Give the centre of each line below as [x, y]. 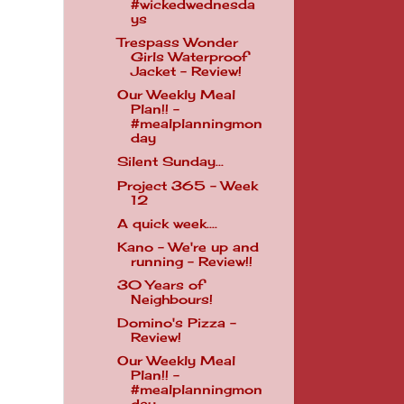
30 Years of [160, 285]
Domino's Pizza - [176, 323]
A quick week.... [167, 223]
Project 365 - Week [187, 185]
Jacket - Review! [186, 72]
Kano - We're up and [188, 247]
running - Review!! [191, 261]
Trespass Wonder [177, 43]
